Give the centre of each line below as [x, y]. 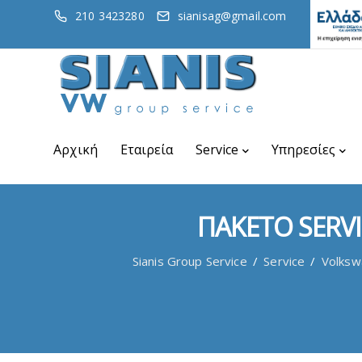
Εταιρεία [147, 149]
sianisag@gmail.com [232, 16]
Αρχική [76, 149]
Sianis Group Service [189, 261]
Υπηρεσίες [303, 149]
